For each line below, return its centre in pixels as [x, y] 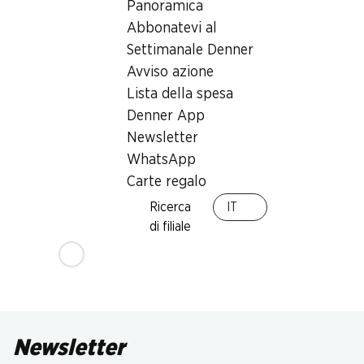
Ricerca [170, 207]
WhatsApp [161, 160]
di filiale [170, 227]
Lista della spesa [180, 94]
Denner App [166, 116]
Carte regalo [167, 182]
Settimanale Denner [190, 50]
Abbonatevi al [172, 28]
